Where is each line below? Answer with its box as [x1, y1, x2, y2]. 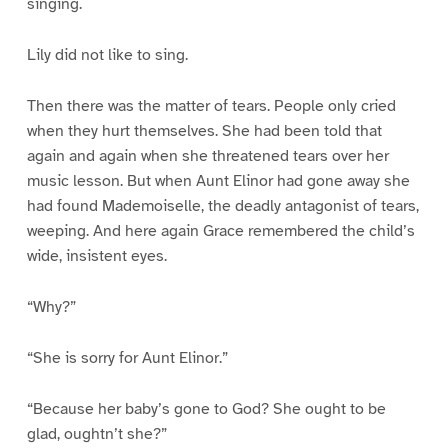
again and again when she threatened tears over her [26, 146, 389, 167]
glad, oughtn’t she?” [26, 423, 167, 444]
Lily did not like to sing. [26, 45, 188, 66]
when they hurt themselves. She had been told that [26, 121, 382, 142]
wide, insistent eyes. [26, 246, 167, 267]
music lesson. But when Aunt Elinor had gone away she [26, 171, 410, 192]
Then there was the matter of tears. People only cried [26, 96, 396, 117]
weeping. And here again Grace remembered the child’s [26, 221, 415, 242]
